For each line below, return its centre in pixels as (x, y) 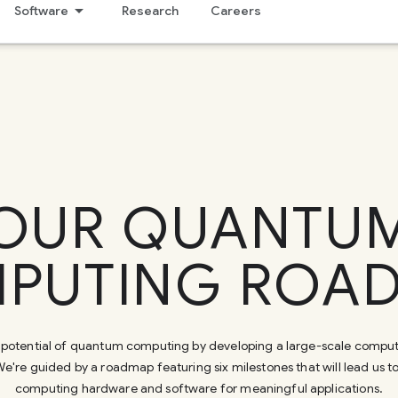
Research (150, 11)
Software (41, 11)
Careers (235, 11)
